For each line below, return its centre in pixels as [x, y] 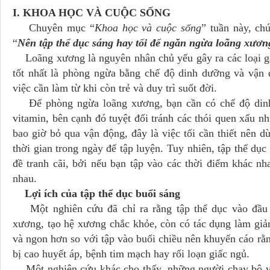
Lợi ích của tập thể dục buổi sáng [96, 193]
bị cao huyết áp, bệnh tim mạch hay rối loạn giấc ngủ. [131, 254]
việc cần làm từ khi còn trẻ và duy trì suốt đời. [115, 88]
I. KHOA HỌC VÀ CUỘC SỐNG [135, 13]
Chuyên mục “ [54, 28]
